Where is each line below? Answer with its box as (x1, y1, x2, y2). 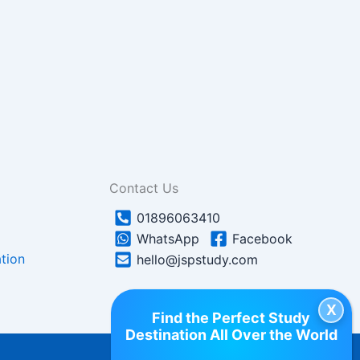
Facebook (232, 231, 293, 247)
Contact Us (109, 179, 178, 196)
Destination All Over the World (125, 325, 337, 343)
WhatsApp (137, 231, 200, 247)
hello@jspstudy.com (137, 252, 259, 268)
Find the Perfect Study (152, 309, 311, 326)
